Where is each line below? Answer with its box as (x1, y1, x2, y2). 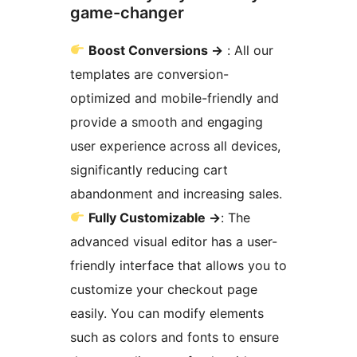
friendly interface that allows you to (70, 257, 287, 273)
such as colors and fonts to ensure (70, 328, 279, 345)
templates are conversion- (70, 65, 229, 82)
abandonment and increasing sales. (70, 185, 282, 202)
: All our (223, 41, 274, 58)
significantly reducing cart (70, 161, 228, 178)
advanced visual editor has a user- (70, 233, 277, 249)
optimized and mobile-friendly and (70, 89, 279, 106)
